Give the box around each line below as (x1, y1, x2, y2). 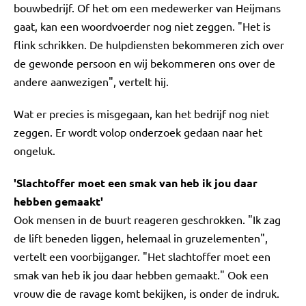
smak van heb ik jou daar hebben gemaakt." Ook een (14, 268, 268, 281)
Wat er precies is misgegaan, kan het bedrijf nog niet (14, 107, 269, 120)
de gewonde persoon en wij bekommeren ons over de (14, 56, 275, 70)
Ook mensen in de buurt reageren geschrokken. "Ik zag (14, 212, 281, 226)
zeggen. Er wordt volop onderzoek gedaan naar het (14, 125, 262, 139)
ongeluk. (14, 143, 55, 157)
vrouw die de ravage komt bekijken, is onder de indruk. (14, 286, 279, 300)
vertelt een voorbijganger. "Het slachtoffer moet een (14, 249, 270, 263)
